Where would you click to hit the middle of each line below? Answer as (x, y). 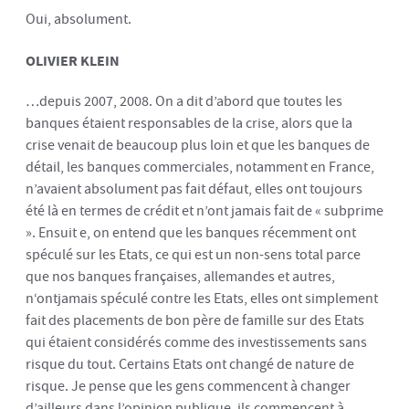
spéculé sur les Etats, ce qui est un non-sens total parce (193, 255)
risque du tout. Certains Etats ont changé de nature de (190, 364)
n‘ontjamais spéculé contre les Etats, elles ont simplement (202, 299)
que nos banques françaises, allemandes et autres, (180, 277)
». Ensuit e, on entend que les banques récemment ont (191, 233)
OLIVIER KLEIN (73, 60)
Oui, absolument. (79, 19)
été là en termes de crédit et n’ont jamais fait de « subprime (204, 211)
